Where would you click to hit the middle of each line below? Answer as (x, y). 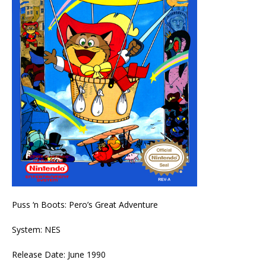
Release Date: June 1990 (59, 254)
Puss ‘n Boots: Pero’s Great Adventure (85, 204)
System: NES (36, 229)
